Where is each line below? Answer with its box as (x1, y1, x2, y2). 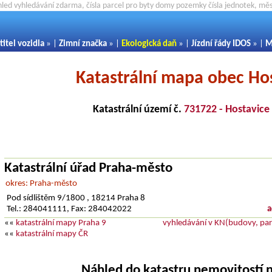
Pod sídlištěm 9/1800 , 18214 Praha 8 (7, 194, 145, 203)
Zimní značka (59, 39, 107, 49)
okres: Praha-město (5, 179, 77, 189)
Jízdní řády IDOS (191, 39, 251, 49)
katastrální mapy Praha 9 (16, 219, 106, 228)
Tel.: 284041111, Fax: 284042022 (7, 205, 134, 214)
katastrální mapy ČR (16, 229, 88, 239)
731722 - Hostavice (183, 104, 270, 115)
